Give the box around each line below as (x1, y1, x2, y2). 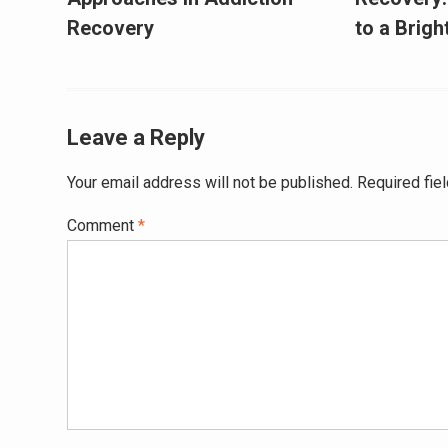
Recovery (67, 16, 154, 40)
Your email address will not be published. (67, 173, 353, 192)
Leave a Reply (67, 125, 205, 150)
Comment (67, 216, 138, 235)
